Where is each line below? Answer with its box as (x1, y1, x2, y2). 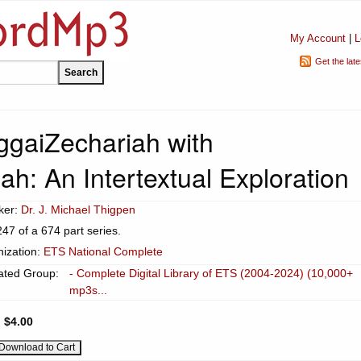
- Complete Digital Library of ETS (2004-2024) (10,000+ (69, 267, 353, 280)
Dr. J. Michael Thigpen (21, 203, 135, 216)
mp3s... (69, 284, 107, 297)
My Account (289, 32, 346, 44)
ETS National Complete (44, 245, 163, 258)
